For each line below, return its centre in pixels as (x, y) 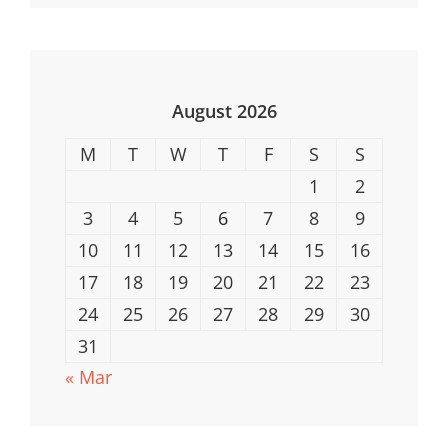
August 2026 (224, 111)
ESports (244, 17)
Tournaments (262, 41)
